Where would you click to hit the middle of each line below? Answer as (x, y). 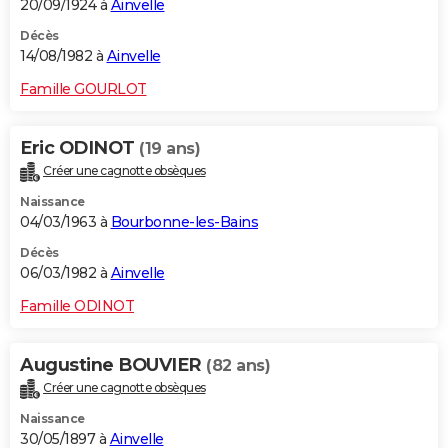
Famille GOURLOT (83, 88)
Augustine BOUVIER (113, 364)
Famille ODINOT (77, 305)
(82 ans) (238, 365)
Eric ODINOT (79, 147)
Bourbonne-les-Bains (184, 221)
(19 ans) (169, 148)
